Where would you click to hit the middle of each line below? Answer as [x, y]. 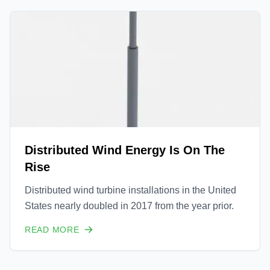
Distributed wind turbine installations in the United [130, 190]
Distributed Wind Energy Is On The [125, 150]
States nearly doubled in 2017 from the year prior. [129, 206]
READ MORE [52, 230]
